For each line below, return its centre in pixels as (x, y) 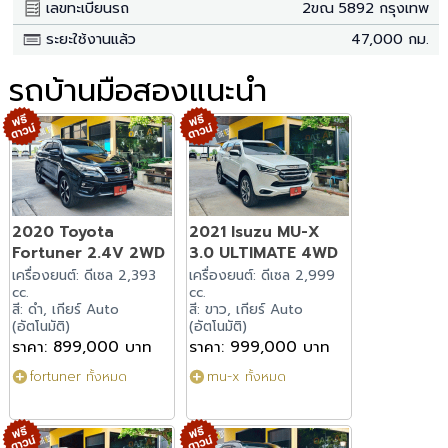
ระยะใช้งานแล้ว (89, 38)
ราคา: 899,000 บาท (82, 347)
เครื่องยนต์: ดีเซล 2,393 (84, 276)
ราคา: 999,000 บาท (259, 347)
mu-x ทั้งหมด (246, 377)
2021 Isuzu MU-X (254, 232)
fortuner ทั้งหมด (79, 377)
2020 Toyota (63, 232)
